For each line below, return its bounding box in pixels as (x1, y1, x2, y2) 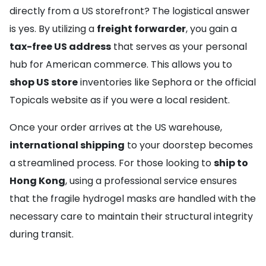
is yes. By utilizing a (9, 22, 97, 36)
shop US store (9, 75, 78, 89)
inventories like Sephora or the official (78, 75, 256, 89)
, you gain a (186, 22, 237, 36)
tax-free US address (9, 40, 111, 53)
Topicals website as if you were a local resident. (9, 93, 230, 107)
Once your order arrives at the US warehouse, (9, 121, 222, 134)
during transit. (9, 227, 74, 241)
